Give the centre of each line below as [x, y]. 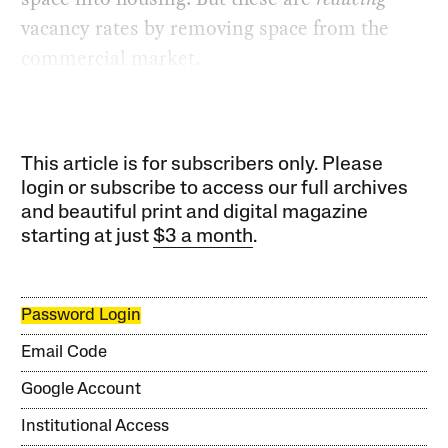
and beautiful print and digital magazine [195, 213]
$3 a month [203, 237]
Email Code [64, 353]
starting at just [87, 237]
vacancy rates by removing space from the [205, 28]
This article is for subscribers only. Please [202, 165]
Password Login [81, 316]
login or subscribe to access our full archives [215, 189]
